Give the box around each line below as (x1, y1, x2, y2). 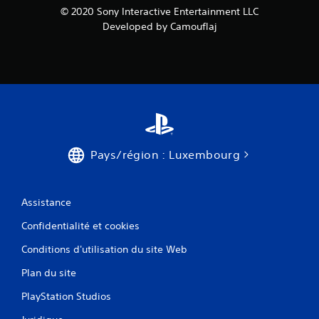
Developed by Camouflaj (102, 20, 217, 33)
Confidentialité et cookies (21, 219, 140, 233)
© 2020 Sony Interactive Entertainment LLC (61, 5, 258, 19)
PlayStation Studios (21, 290, 111, 303)
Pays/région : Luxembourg (90, 147, 241, 162)
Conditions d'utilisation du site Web (21, 243, 187, 256)
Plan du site (21, 266, 76, 280)
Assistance (21, 196, 71, 209)
